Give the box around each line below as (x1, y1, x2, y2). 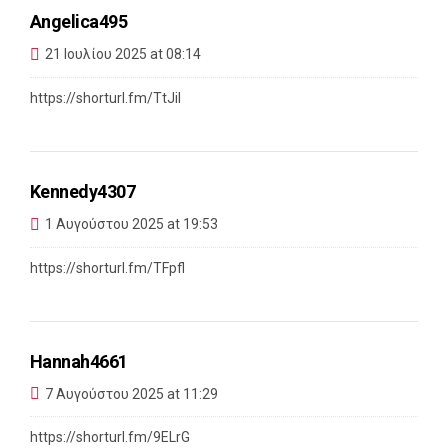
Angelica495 (30, 11, 128, 33)
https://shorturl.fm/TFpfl (30, 259, 185, 276)
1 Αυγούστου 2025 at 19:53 (45, 216, 218, 233)
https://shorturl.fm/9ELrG (30, 429, 190, 446)
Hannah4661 (30, 350, 128, 372)
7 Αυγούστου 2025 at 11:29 (45, 385, 218, 402)
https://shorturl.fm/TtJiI (30, 89, 181, 106)
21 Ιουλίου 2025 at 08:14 (45, 46, 201, 63)
